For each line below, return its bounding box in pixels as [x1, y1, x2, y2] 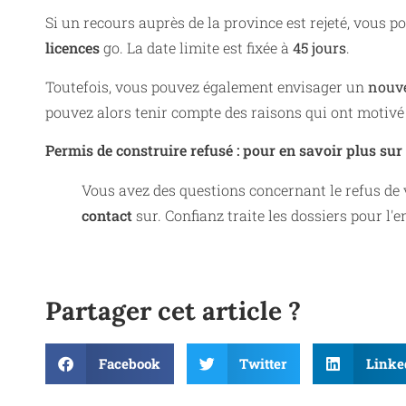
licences [45, 38, 100, 58]
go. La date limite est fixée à [100, 38, 293, 58]
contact [82, 205, 132, 225]
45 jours [293, 38, 346, 58]
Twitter [239, 354, 286, 373]
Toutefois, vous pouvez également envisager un [45, 76, 368, 96]
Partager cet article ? [45, 294, 301, 327]
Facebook [98, 354, 160, 373]
